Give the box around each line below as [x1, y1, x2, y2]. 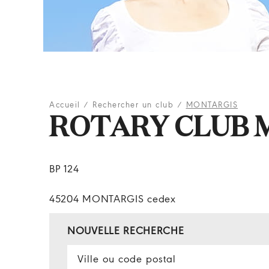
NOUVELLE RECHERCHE [67, 225, 184, 237]
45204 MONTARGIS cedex [49, 194, 176, 205]
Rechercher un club [92, 101, 174, 110]
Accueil [49, 101, 80, 110]
